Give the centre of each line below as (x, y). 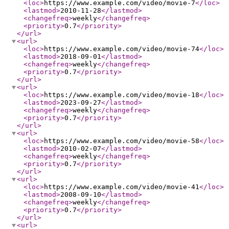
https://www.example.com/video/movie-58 (122, 141)
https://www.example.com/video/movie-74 (122, 49)
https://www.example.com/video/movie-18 (122, 95)
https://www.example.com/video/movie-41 (122, 187)
